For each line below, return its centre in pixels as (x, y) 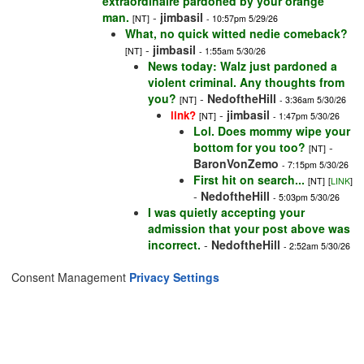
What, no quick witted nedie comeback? (236, 34)
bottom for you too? (249, 147)
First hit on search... (249, 180)
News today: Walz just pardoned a (243, 66)
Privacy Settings (174, 277)
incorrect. (174, 245)
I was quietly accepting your (226, 212)
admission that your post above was (249, 229)
